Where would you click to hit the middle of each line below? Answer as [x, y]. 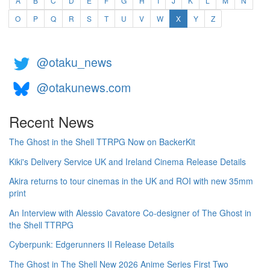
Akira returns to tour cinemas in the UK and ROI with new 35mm [131, 181]
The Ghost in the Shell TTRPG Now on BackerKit [102, 142]
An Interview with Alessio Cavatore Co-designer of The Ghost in [130, 212]
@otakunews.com [84, 87]
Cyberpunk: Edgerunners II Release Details [92, 244]
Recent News [52, 121]
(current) [194, 18]
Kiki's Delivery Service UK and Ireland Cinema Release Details [127, 161]
